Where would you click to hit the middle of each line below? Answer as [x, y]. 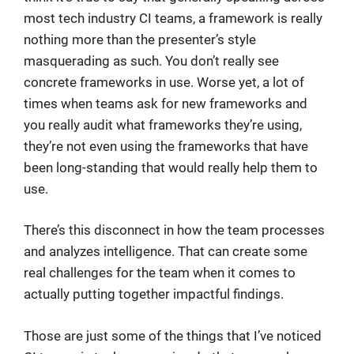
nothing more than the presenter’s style [140, 39]
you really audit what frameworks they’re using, [163, 124]
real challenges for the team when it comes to [160, 273]
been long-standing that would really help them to [171, 167]
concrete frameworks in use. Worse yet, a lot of [164, 82]
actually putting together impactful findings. [154, 294]
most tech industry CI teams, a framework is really [173, 18]
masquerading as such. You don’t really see [151, 60]
